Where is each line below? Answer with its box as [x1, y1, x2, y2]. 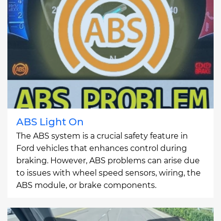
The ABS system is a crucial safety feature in [16, 131, 188, 141]
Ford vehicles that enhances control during [16, 143, 187, 153]
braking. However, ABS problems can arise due [16, 155, 200, 165]
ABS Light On [16, 115, 84, 128]
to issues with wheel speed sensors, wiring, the [16, 168, 201, 178]
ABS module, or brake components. [16, 180, 156, 190]
